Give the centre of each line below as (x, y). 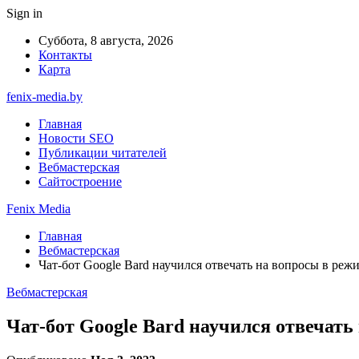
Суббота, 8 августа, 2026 (106, 40)
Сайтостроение (80, 182)
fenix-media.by (44, 97)
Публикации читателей (103, 153)
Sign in (24, 13)
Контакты (65, 55)
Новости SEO (76, 138)
